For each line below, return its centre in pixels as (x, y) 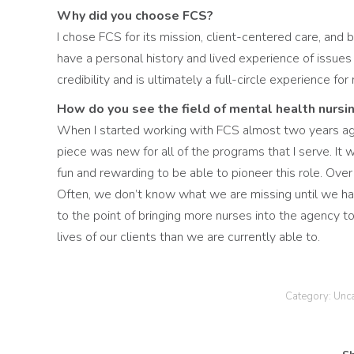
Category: (309, 296)
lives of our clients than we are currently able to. (188, 237)
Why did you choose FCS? (135, 16)
